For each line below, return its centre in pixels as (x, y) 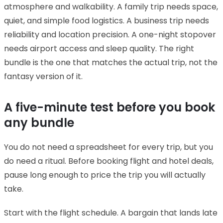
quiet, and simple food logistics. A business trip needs (107, 20)
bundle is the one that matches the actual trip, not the (111, 62)
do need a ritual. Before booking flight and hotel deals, (109, 161)
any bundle (39, 122)
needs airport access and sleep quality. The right (99, 48)
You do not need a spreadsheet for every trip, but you (109, 147)
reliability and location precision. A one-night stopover (110, 34)
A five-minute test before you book (110, 107)
